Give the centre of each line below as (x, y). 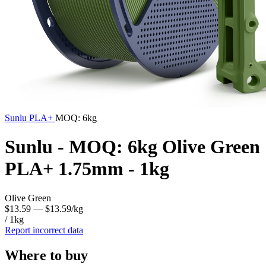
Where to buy (46, 255)
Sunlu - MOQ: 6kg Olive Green (132, 147)
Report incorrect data (44, 230)
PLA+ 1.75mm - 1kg (87, 169)
